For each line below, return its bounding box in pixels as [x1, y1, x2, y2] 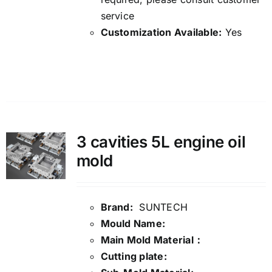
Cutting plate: [100, 250, 170, 263]
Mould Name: [100, 217, 166, 230]
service [100, 10, 135, 22]
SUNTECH [132, 201, 188, 214]
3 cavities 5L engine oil [76, 132, 246, 152]
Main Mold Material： [100, 234, 204, 246]
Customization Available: [100, 26, 222, 39]
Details [84, 55, 126, 70]
